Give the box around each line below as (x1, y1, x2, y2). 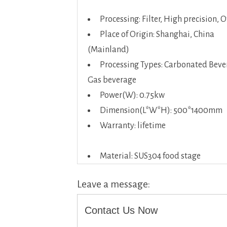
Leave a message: (77, 179, 150, 190)
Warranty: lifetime (100, 121, 166, 130)
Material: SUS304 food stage (100, 152, 201, 161)
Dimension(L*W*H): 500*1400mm (100, 106, 222, 115)
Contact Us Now (85, 205, 158, 216)
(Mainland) (88, 45, 129, 54)
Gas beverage (88, 75, 136, 85)
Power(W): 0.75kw (100, 91, 165, 100)
